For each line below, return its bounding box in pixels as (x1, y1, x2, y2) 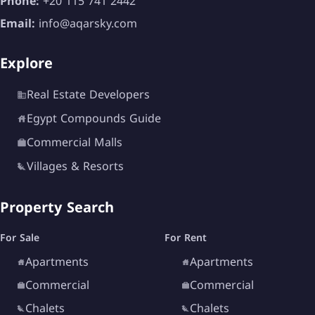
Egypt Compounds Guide (27, 108, 161, 130)
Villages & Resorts (27, 155, 124, 178)
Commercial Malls (27, 131, 122, 154)
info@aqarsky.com (39, 13, 137, 35)
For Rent (165, 229, 207, 248)
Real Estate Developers (27, 84, 150, 106)
